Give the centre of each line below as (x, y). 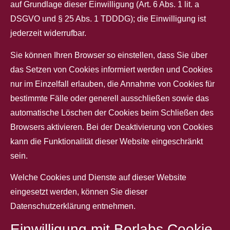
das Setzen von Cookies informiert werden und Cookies (111, 69)
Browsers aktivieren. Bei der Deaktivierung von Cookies (112, 127)
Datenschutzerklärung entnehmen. (73, 206)
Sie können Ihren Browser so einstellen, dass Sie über (109, 55)
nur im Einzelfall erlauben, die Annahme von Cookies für (112, 84)
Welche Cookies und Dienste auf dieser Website (98, 178)
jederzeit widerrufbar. (48, 33)
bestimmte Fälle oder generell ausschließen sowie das (110, 98)
